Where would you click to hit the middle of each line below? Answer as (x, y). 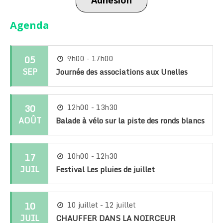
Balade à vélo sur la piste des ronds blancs (130, 120)
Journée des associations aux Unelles (121, 71)
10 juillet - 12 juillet (102, 205)
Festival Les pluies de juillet (105, 169)
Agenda (30, 25)
